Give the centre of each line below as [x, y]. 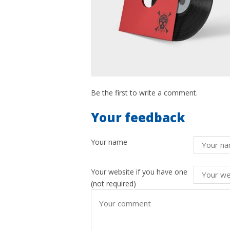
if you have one [162, 172]
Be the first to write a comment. [144, 93]
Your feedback [138, 117]
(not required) [113, 184]
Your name [109, 142]
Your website [113, 172]
